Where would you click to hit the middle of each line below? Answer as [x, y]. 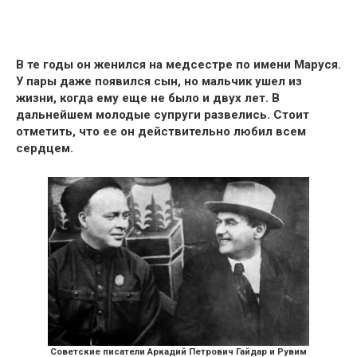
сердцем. [45, 148]
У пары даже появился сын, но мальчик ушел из [159, 81]
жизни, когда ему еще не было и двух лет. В [148, 98]
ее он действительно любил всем [203, 131]
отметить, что [58, 131]
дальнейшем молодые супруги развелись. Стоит [163, 114]
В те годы [46, 64]
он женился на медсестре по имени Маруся [207, 64]
